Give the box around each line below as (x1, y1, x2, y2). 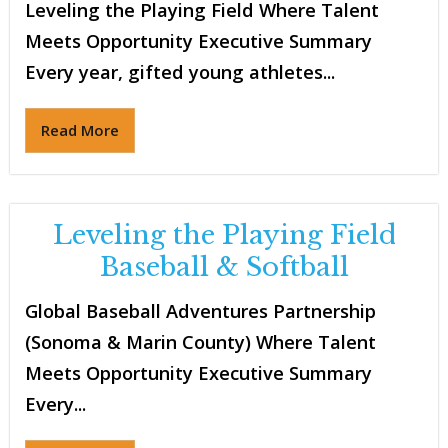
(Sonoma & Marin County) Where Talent (25, 330, 376, 355)
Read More (41, 120, 119, 141)
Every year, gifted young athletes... (25, 60, 335, 85)
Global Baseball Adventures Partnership (25, 299, 376, 324)
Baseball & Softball (99, 251, 349, 284)
